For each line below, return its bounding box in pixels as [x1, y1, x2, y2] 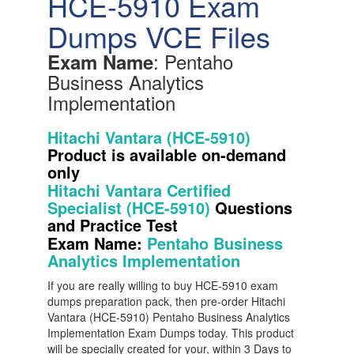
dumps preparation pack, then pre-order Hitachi [47, 293, 285, 309]
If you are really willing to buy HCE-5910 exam [47, 277, 278, 293]
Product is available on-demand [47, 143, 286, 166]
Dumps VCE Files [47, 16, 270, 56]
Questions [215, 196, 292, 219]
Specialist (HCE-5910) [47, 196, 215, 219]
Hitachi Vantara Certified [47, 179, 231, 201]
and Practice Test [47, 213, 178, 236]
